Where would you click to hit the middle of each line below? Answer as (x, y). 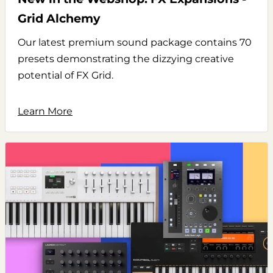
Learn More (45, 112)
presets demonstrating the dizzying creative (126, 59)
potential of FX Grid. (66, 76)
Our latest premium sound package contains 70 (135, 43)
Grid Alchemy (59, 19)
